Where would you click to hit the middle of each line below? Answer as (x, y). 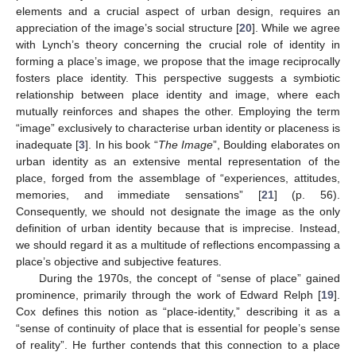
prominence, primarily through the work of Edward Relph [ (168, 295)
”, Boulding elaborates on (277, 145)
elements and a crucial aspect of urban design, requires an (178, 12)
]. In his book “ (122, 145)
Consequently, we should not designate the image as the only (178, 212)
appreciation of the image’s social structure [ (128, 28)
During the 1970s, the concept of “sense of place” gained (189, 279)
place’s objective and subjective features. (119, 262)
